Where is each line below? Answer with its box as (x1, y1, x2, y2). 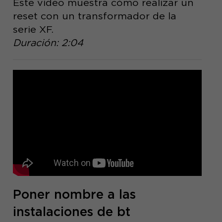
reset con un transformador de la (12, 10, 176, 22)
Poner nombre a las (12, 187, 136, 202)
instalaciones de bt (12, 204, 130, 220)
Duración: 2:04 (12, 37, 83, 49)
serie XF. (12, 23, 54, 36)
